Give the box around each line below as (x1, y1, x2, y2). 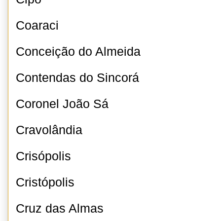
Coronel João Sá (16, 97, 109, 110)
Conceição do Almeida (16, 45, 141, 58)
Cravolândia (16, 123, 82, 137)
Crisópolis (16, 149, 71, 163)
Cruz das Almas (16, 202, 104, 215)
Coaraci (16, 19, 59, 32)
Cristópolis (16, 176, 74, 189)
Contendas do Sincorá (16, 71, 139, 84)
